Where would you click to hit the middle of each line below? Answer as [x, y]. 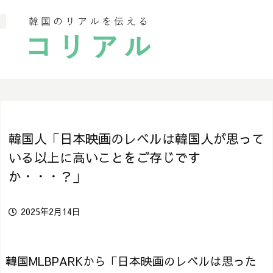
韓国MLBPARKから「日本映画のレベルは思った [131, 261]
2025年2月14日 [51, 211]
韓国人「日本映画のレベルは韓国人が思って [136, 139]
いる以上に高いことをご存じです [105, 158]
